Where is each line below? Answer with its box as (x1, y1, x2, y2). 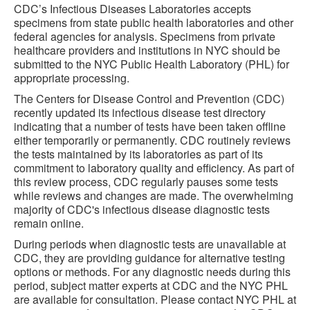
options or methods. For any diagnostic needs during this (14, 264, 291, 280)
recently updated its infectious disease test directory (14, 104, 266, 120)
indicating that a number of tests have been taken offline (14, 118, 286, 134)
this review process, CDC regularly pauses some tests (14, 174, 278, 190)
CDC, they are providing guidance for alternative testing (14, 250, 285, 266)
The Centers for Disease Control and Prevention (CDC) (14, 91, 284, 107)
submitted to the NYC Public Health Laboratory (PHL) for (14, 56, 289, 72)
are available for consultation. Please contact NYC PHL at (14, 291, 296, 307)
